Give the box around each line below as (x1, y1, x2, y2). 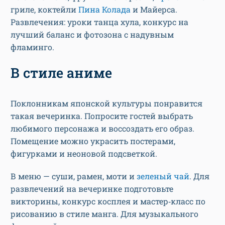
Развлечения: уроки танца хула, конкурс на (11, 16, 188, 27)
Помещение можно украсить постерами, (11, 135, 175, 146)
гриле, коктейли (11, 4, 78, 15)
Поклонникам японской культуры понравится (11, 97, 202, 108)
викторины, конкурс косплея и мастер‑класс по (11, 195, 205, 206)
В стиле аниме (11, 63, 112, 81)
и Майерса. (131, 4, 177, 15)
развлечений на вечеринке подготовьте (11, 183, 173, 194)
